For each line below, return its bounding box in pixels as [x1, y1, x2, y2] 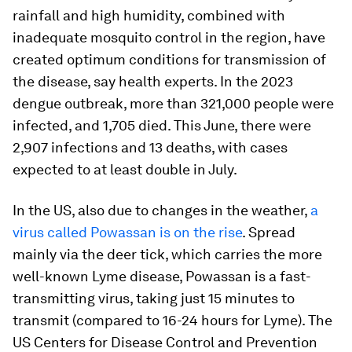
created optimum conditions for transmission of [13, 51, 326, 68]
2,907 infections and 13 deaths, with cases [13, 139, 288, 156]
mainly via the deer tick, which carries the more [13, 246, 322, 263]
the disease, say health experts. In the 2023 [13, 73, 293, 90]
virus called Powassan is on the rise [13, 224, 242, 241]
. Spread [242, 224, 295, 241]
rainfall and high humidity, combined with [13, 7, 285, 24]
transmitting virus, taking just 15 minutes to [13, 290, 295, 307]
